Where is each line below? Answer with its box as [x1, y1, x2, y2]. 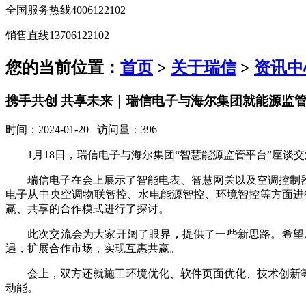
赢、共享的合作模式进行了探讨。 [5, 202, 169, 214]
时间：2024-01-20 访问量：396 [5, 123, 157, 135]
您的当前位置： [5, 58, 120, 76]
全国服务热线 [5, 4, 71, 16]
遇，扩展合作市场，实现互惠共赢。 [5, 242, 180, 254]
